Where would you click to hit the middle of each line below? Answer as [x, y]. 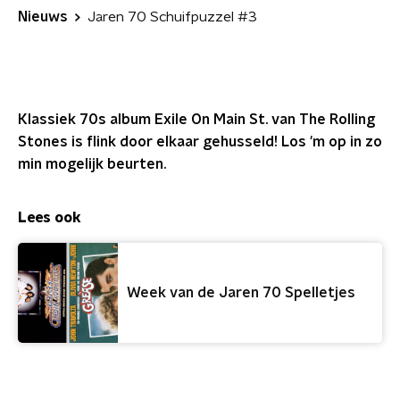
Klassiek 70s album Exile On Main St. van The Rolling [196, 120]
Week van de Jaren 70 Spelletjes [241, 293]
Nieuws [43, 17]
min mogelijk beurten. [92, 164]
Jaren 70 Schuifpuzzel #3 [172, 17]
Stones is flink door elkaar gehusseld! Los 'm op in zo [200, 142]
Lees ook [50, 218]
